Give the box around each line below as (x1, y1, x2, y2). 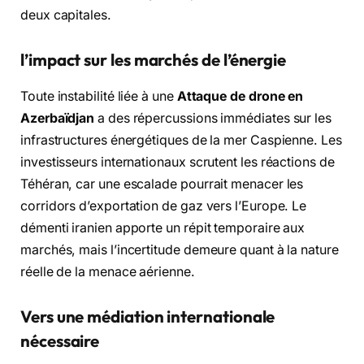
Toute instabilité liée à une (20, 88, 177, 104)
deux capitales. (20, 6, 111, 23)
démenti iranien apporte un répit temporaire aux (20, 219, 305, 236)
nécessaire (20, 331, 100, 352)
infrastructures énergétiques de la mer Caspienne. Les (20, 132, 342, 148)
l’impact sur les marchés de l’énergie (20, 50, 287, 71)
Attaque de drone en (176, 88, 304, 104)
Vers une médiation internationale (20, 306, 275, 327)
